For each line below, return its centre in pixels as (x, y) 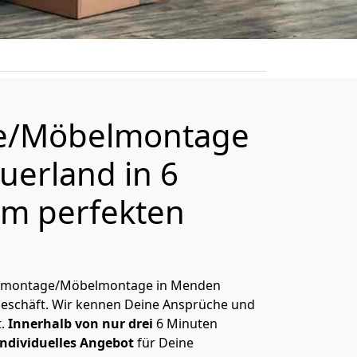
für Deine (164, 343)
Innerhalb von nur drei (80, 324)
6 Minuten (185, 324)
